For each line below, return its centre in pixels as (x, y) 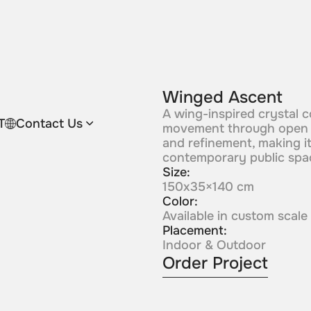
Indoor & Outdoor (214, 245)
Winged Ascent (222, 98)
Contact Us (49, 123)
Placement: (194, 231)
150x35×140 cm (208, 187)
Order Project (215, 263)
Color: (180, 202)
